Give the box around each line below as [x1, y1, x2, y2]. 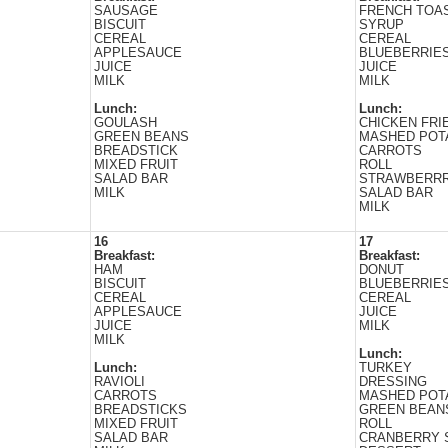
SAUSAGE [94, 4, 158, 18]
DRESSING [359, 375, 427, 389]
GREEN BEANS [94, 130, 189, 144]
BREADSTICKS [94, 403, 187, 417]
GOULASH [94, 116, 157, 130]
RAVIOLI [94, 375, 145, 389]
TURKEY [359, 361, 412, 375]
